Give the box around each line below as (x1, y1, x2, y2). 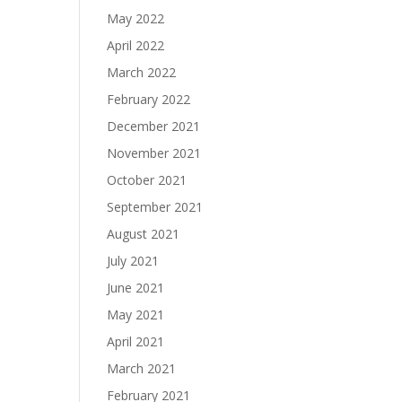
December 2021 (107, 118, 201, 135)
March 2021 (107, 360, 177, 377)
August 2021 (107, 225, 180, 242)
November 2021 (107, 144, 202, 162)
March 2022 (107, 64, 177, 81)
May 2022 (107, 10, 165, 27)
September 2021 (107, 198, 204, 215)
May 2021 (107, 306, 165, 323)
